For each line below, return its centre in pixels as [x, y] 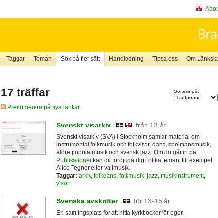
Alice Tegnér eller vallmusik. [93, 168]
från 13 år [151, 125]
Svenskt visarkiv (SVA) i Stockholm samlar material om [128, 136]
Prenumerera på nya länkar [43, 107]
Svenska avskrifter [87, 201]
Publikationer [74, 160]
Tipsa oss [165, 59]
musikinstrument [182, 175]
